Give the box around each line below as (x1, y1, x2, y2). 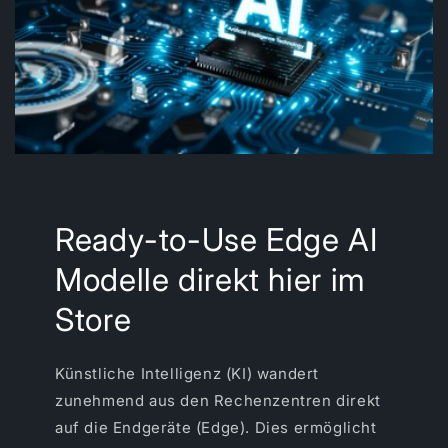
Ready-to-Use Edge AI (55, 220, 378, 259)
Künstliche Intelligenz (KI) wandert (55, 364, 320, 383)
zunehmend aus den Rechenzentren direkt (55, 391, 381, 410)
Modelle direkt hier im (55, 260, 365, 299)
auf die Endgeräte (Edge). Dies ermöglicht (55, 418, 377, 437)
